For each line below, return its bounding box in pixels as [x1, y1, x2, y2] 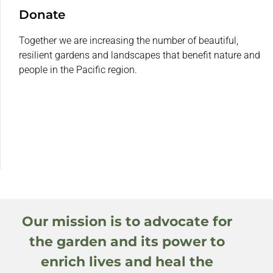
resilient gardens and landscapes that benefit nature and [19, 49, 260, 61]
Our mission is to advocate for [21, 213, 232, 230]
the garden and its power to [29, 233, 225, 250]
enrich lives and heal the [40, 253, 213, 271]
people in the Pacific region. [19, 63, 137, 76]
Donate [19, 7, 65, 22]
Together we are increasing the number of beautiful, [19, 34, 238, 46]
